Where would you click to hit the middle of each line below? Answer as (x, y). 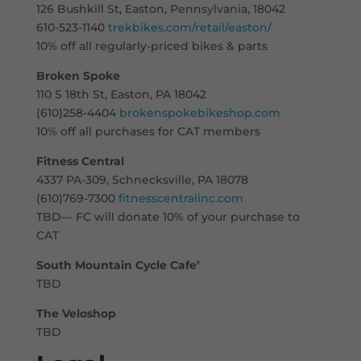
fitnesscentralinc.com (180, 198)
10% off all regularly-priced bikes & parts (151, 46)
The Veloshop (76, 313)
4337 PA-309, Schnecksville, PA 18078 (142, 179)
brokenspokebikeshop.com (199, 112)
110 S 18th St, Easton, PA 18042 (121, 94)
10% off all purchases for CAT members (148, 131)
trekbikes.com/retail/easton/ (189, 27)
